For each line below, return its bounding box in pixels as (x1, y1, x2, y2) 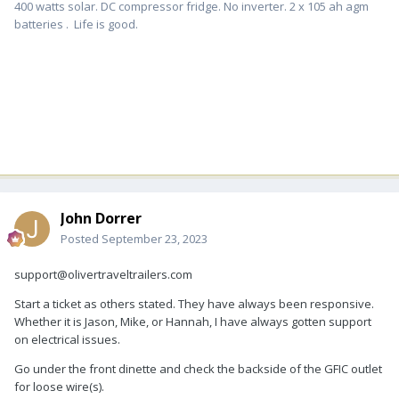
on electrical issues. (14, 330, 120, 347)
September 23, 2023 (102, 230, 208, 247)
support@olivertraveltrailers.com (14, 265, 192, 282)
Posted (61, 230, 102, 247)
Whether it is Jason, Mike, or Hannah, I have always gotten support (14, 313, 371, 330)
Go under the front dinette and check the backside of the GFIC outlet (14, 360, 382, 377)
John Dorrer (61, 208, 142, 228)
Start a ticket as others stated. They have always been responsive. (14, 295, 374, 312)
